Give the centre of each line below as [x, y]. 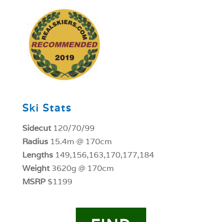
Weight [37, 168]
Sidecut [36, 128]
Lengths [37, 155]
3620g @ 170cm [83, 168]
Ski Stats [47, 108]
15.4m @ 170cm [80, 141]
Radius [35, 141]
